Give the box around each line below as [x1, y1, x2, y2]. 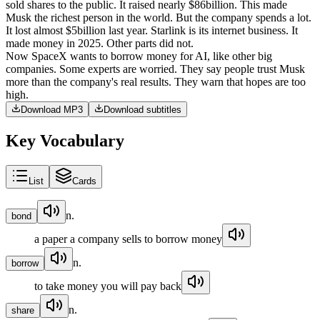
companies [6, 62, 54, 75]
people [224, 62, 254, 75]
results [140, 75, 169, 88]
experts [88, 62, 120, 75]
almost [34, 24, 63, 36]
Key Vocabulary [6, 131, 124, 150]
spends [256, 11, 286, 24]
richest [51, 11, 80, 24]
